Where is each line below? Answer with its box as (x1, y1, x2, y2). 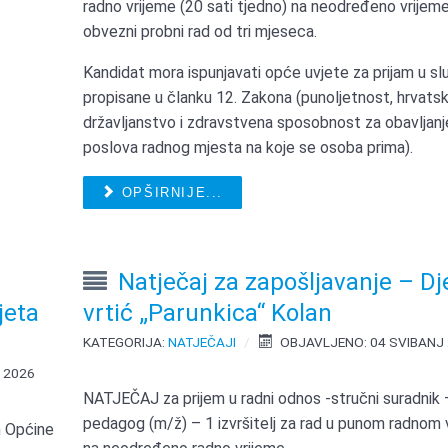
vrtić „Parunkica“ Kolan (83, 299, 333, 328)
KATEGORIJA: (83, 334, 169, 351)
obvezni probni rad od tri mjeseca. (83, 22, 318, 42)
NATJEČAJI (168, 334, 237, 351)
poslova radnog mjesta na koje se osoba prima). (83, 138, 414, 158)
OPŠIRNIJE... (116, 185, 224, 201)
